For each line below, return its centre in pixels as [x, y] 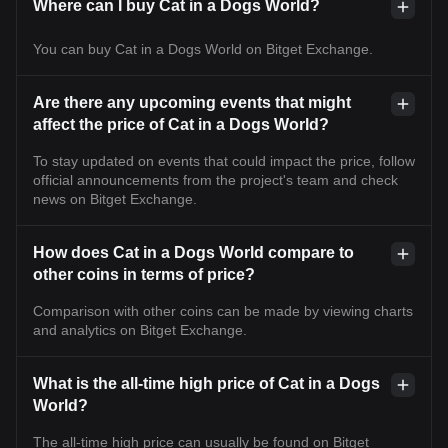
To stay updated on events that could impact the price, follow [224, 160]
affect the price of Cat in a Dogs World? [181, 124]
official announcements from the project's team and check [215, 179]
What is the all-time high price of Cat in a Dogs [206, 383]
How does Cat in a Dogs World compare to [193, 252]
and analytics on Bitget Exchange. [140, 329]
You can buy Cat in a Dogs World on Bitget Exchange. [203, 48]
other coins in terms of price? [144, 274]
